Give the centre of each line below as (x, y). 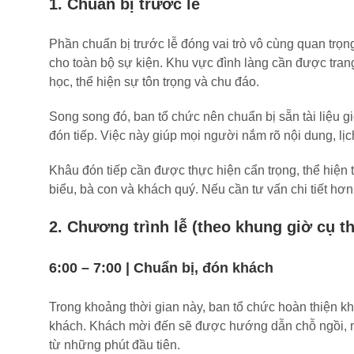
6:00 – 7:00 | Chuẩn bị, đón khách (161, 268)
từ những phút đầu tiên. (115, 345)
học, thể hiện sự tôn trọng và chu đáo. (154, 82)
